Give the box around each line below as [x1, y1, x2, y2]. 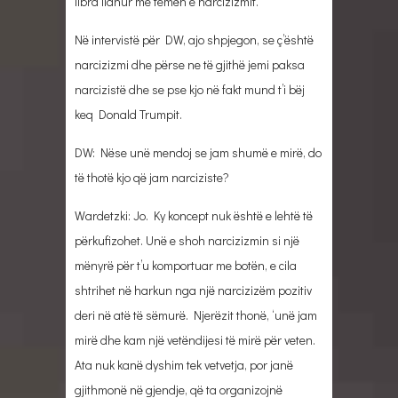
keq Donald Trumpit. [75, 105, 182, 123]
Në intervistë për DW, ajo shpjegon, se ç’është [75, 30, 314, 48]
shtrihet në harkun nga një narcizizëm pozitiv [75, 281, 312, 298]
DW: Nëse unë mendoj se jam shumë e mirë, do [75, 143, 322, 161]
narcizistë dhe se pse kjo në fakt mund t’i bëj [75, 80, 305, 98]
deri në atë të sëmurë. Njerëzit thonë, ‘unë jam [75, 306, 317, 323]
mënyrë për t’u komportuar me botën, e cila [75, 256, 297, 274]
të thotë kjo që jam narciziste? [75, 168, 229, 186]
